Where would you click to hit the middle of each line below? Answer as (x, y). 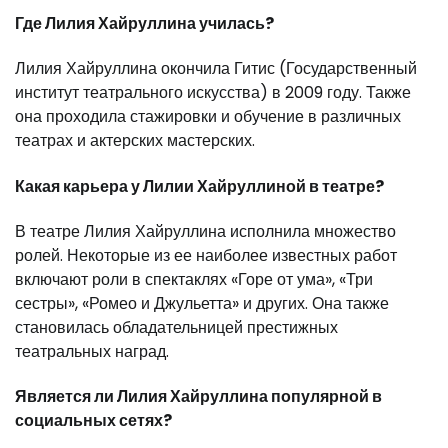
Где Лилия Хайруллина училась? (144, 23)
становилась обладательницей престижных (176, 327)
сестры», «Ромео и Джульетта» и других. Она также (202, 303)
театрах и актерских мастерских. (135, 141)
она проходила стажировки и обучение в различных (208, 117)
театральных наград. (92, 351)
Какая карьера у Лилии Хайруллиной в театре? (199, 186)
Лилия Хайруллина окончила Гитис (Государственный (216, 69)
